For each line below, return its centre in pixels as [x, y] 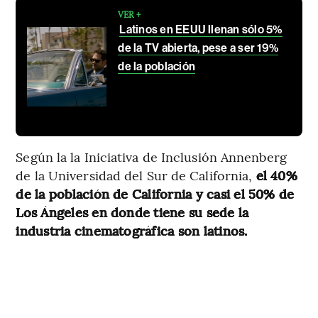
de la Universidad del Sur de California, [136, 175]
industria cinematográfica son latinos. [132, 231]
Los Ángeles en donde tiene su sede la [132, 212]
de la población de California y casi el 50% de [155, 194]
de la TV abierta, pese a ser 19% [198, 48]
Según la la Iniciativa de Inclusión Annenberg [151, 157]
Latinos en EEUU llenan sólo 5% [201, 30]
